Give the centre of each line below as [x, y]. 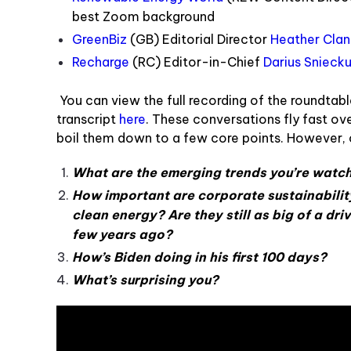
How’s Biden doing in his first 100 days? [199, 257]
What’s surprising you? [145, 279]
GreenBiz [100, 39]
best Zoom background [143, 16]
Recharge [101, 62]
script [100, 119]
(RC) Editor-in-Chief [196, 62]
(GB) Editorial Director [199, 39]
